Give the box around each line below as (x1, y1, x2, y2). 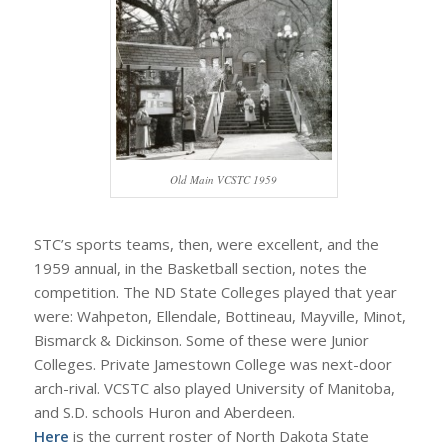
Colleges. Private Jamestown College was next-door (33, 354, 392, 375)
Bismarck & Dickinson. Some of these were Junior (33, 330, 369, 351)
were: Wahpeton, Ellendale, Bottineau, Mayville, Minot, (33, 306, 406, 327)
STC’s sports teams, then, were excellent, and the (33, 234, 379, 255)
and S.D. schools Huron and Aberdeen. (33, 402, 295, 423)
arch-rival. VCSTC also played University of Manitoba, (33, 378, 395, 399)
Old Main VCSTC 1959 (170, 172, 278, 188)
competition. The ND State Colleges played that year (33, 282, 397, 303)
